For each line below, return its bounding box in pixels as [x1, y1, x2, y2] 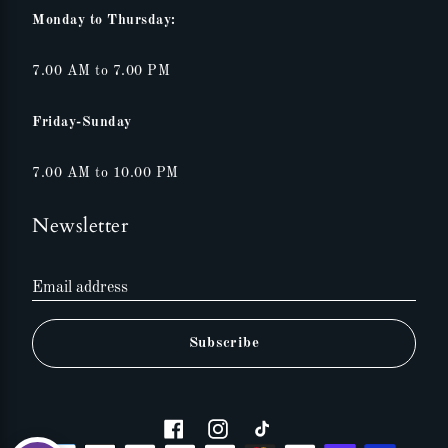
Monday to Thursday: [32, 12, 176, 27]
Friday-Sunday [32, 114, 132, 129]
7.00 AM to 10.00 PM [32, 166, 179, 180]
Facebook [183, 420, 247, 435]
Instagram [227, 420, 298, 435]
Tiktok [271, 420, 317, 435]
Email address [32, 280, 128, 296]
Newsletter [32, 212, 128, 239]
